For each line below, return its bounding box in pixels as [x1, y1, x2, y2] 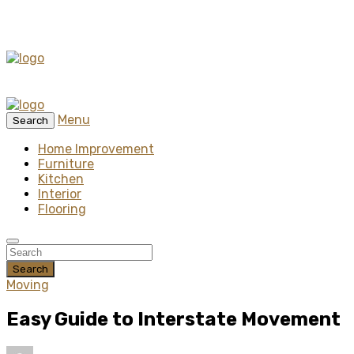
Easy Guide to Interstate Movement [6, 307, 341, 330]
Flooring [38, 201, 86, 217]
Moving [6, 277, 49, 292]
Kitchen [38, 171, 84, 186]
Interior [38, 186, 81, 201]
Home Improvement [38, 141, 154, 156]
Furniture [38, 156, 94, 171]
